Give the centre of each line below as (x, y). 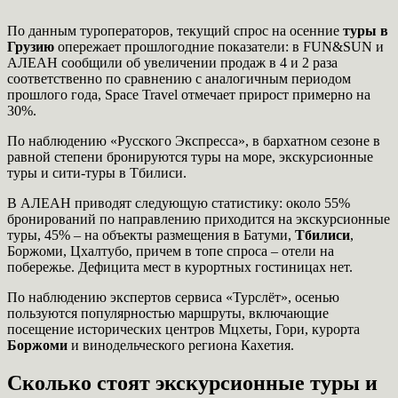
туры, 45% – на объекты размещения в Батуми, (151, 235)
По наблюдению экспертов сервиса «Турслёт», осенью (173, 297)
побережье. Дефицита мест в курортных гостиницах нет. (180, 267)
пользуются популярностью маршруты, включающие (168, 313)
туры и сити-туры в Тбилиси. (97, 172)
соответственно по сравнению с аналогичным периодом (179, 78)
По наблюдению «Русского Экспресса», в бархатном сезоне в (194, 140)
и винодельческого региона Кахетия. (183, 345)
